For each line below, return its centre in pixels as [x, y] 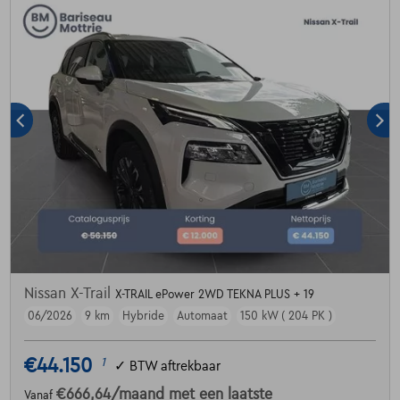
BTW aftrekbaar [175, 366]
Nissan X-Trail [69, 294]
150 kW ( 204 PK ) [286, 317]
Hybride [143, 317]
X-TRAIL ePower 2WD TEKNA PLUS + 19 [214, 295]
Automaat [202, 317]
